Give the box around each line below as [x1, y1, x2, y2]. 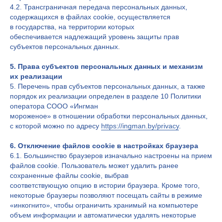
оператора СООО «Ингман [10, 102, 98, 110]
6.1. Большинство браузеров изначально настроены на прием [10, 152, 212, 160]
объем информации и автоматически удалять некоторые [10, 211, 196, 219]
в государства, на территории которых [10, 23, 134, 31]
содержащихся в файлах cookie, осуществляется [10, 13, 170, 21]
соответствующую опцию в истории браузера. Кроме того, [10, 181, 200, 189]
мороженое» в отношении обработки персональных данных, [10, 112, 208, 120]
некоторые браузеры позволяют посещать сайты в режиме [10, 191, 202, 199]
